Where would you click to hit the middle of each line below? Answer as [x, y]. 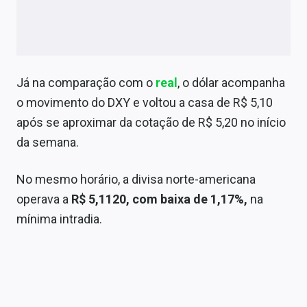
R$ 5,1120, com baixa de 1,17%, [161, 199]
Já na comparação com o [86, 82]
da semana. [48, 142]
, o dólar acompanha [231, 82]
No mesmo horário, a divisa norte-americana [136, 179]
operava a [44, 199]
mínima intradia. [59, 219]
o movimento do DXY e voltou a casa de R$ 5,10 [145, 102]
